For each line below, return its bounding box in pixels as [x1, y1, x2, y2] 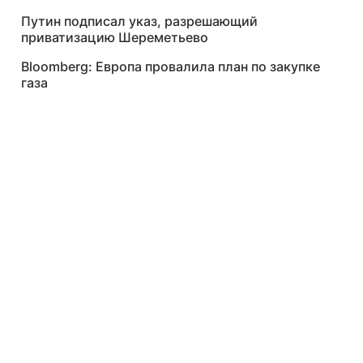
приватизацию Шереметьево [21, 29, 208, 45]
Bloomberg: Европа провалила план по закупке [21, 58, 320, 75]
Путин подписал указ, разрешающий [21, 13, 258, 29]
